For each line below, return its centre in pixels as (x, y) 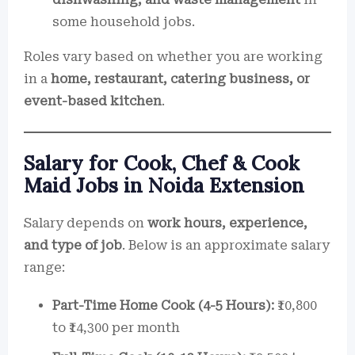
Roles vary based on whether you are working (173, 57)
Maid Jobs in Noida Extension (164, 185)
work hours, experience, (227, 223)
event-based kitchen (93, 101)
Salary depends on (86, 223)
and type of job (73, 245)
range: (44, 267)
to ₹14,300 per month (116, 328)
